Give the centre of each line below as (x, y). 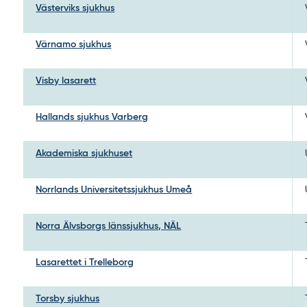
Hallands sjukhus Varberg (92, 117)
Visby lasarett (66, 81)
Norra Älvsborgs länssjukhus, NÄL (109, 226)
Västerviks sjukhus (75, 8)
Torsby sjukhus (68, 298)
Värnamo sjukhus (74, 44)
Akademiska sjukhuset (84, 153)
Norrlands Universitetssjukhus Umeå (114, 189)
